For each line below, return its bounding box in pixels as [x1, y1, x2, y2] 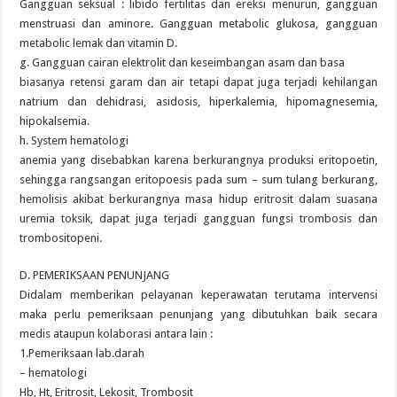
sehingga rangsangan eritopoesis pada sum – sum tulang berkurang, [19, 173, 378, 186]
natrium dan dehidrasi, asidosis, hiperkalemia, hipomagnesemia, [19, 95, 378, 108]
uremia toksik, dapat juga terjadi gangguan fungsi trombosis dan [19, 212, 378, 225]
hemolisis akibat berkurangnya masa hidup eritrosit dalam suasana [19, 192, 378, 206]
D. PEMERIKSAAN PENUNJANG [19, 269, 170, 282]
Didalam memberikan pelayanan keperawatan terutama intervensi [19, 288, 378, 301]
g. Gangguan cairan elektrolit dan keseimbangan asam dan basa [19, 56, 346, 69]
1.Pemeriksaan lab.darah [19, 346, 145, 360]
